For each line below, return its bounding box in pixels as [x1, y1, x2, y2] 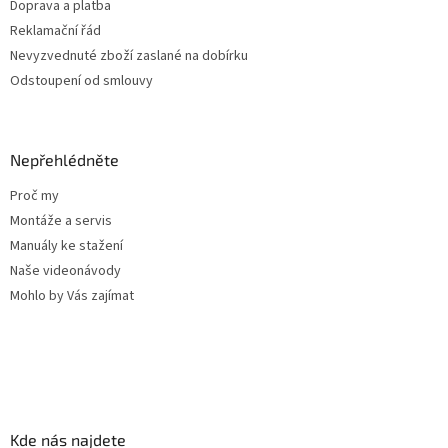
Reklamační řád [10, 21, 101, 42]
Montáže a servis [10, 211, 112, 232]
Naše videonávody [10, 261, 121, 282]
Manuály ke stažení [10, 236, 123, 257]
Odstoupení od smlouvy [10, 71, 153, 92]
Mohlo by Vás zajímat [10, 286, 134, 307]
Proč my [10, 186, 59, 207]
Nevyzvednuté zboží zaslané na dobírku [10, 46, 248, 67]
